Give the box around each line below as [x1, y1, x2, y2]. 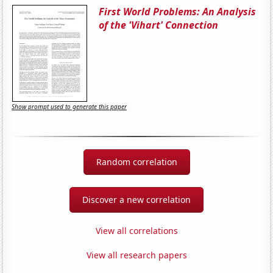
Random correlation [96, 155, 177, 168]
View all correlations [95, 224, 178, 236]
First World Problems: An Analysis [99, 4, 257, 18]
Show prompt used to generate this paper [12, 102, 127, 112]
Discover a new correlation [82, 193, 191, 205]
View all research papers [86, 249, 187, 261]
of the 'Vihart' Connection [99, 18, 219, 32]
